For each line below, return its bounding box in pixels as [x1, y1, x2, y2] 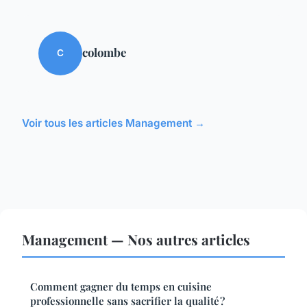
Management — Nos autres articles [22, 229, 250, 249]
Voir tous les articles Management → [22, 116, 205, 130]
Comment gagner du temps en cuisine [30, 279, 212, 293]
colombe [82, 44, 126, 60]
